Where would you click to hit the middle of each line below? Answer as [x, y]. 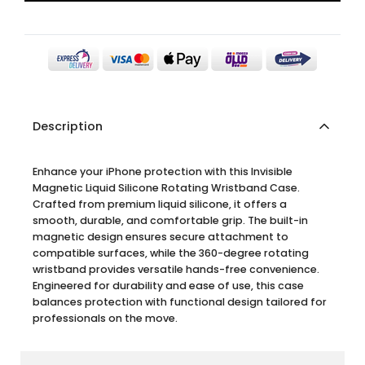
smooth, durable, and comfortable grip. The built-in [170, 220]
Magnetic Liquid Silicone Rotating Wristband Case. [166, 187]
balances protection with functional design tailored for [180, 301]
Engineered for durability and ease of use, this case [168, 285]
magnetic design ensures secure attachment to [161, 236]
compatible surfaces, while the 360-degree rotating [171, 253]
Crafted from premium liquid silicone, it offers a [160, 204]
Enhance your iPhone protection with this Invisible [163, 171]
